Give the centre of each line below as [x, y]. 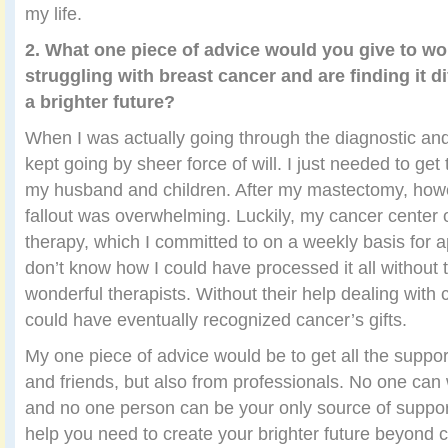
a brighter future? [100, 101]
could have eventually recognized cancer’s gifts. [216, 319]
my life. [53, 13]
